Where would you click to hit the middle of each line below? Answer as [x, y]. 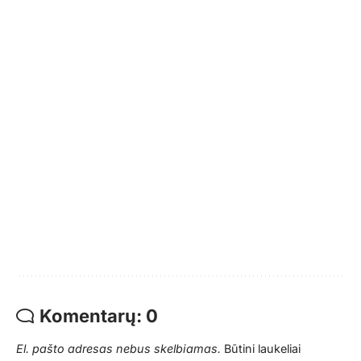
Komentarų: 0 [99, 315]
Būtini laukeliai [262, 348]
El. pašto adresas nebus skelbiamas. [118, 348]
